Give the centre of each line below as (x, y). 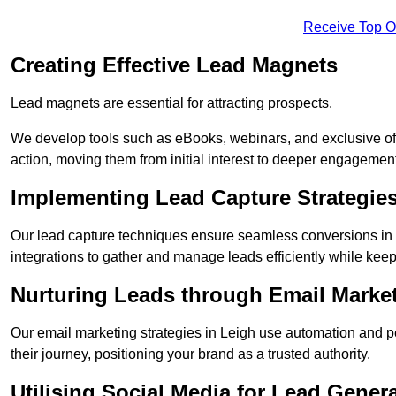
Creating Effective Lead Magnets (174, 65)
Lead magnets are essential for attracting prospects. (171, 103)
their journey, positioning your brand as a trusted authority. (190, 354)
